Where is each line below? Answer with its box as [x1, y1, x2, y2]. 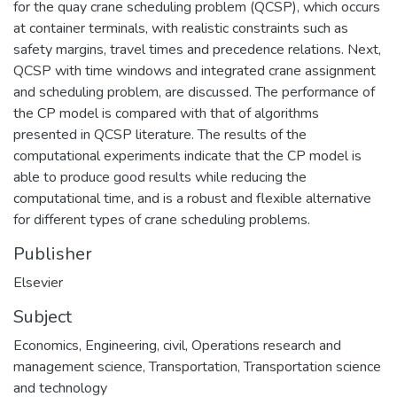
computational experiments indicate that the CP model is [13, 145, 362, 166]
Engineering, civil [85, 335, 185, 355]
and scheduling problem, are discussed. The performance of [13, 82, 375, 102]
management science [13, 356, 143, 377]
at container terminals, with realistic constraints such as [13, 18, 348, 38]
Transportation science [244, 356, 381, 377]
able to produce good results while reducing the [13, 167, 307, 187]
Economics [13, 335, 79, 355]
